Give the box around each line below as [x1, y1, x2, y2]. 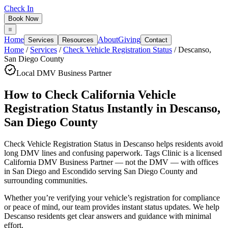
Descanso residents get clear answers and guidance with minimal [4, 211, 211, 220]
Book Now [8, 15, 38, 22]
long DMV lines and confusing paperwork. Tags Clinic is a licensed [4, 148, 222, 157]
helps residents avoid [154, 139, 223, 148]
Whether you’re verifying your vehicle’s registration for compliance [4, 193, 220, 202]
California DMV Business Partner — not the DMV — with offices [4, 157, 218, 166]
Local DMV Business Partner [16, 69, 111, 77]
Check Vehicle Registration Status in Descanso [4, 139, 154, 148]
